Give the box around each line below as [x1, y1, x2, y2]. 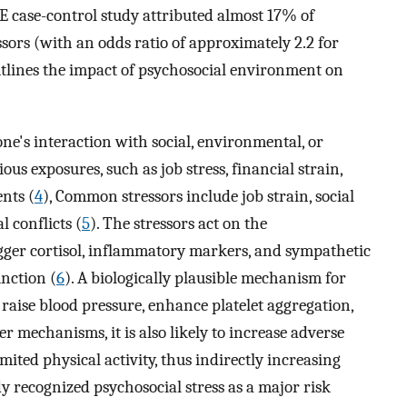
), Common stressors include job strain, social [43, 185, 354, 206]
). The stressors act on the [90, 213, 267, 233]
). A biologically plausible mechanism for [65, 267, 346, 288]
